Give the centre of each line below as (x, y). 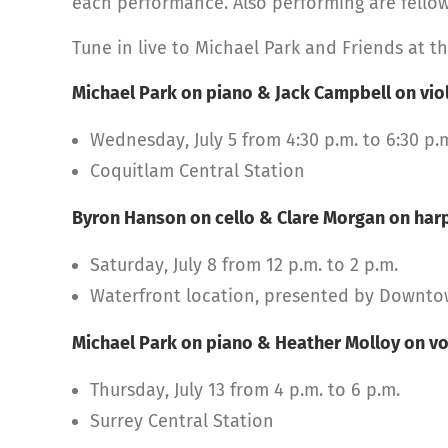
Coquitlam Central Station (197, 170)
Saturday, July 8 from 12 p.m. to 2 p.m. (244, 264)
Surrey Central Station (182, 420)
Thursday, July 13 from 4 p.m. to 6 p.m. (245, 389)
